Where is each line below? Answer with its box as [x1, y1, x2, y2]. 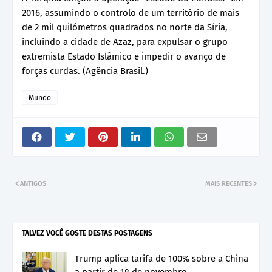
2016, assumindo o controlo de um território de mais [22, 7, 239, 18]
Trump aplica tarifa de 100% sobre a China [75, 253, 248, 264]
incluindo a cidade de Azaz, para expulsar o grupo [22, 36, 228, 47]
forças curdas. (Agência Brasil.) [22, 65, 148, 76]
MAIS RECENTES [205, 179, 252, 188]
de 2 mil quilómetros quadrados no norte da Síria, [22, 21, 228, 33]
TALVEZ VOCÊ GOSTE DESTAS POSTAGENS [22, 228, 152, 237]
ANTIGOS [20, 179, 46, 188]
